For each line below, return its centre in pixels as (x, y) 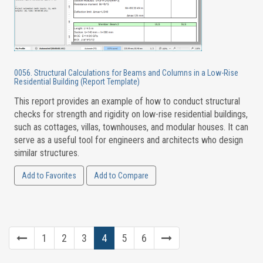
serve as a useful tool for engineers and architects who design (128, 140)
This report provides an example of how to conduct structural (127, 101)
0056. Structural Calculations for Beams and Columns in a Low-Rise (126, 73)
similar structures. (46, 153)
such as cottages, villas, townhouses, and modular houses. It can (131, 127)
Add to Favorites (49, 176)
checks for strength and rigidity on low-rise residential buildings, (131, 114)
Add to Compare (121, 176)
